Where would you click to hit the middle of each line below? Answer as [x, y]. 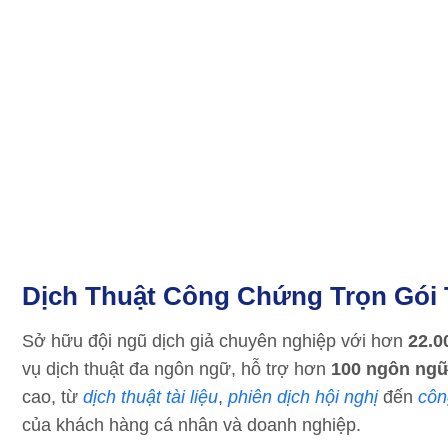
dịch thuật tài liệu [150, 397]
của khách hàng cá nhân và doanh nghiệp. [191, 425]
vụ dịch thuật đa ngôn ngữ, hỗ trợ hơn [176, 369]
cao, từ [52, 397]
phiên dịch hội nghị [303, 397]
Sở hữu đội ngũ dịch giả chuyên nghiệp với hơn [215, 341]
